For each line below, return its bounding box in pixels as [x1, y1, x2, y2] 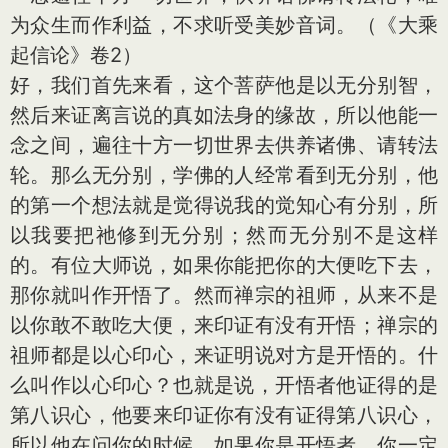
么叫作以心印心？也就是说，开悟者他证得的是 [10, 373, 438, 397]
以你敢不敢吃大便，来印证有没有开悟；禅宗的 [10, 313, 438, 337]
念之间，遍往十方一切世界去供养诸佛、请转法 [10, 133, 438, 157]
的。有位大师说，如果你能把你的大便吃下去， [10, 253, 438, 277]
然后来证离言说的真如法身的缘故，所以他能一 [10, 103, 438, 127]
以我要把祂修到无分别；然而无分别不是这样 [10, 223, 438, 247]
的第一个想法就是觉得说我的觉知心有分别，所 [10, 193, 438, 217]
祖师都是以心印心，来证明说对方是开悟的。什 [10, 343, 438, 367]
